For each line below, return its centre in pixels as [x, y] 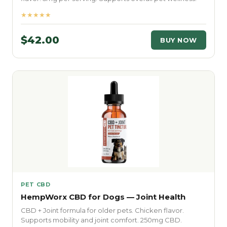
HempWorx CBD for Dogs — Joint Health [103, 197]
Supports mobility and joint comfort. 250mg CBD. [101, 220]
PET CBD [36, 184]
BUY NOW [179, 40]
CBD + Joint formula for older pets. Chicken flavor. [102, 210]
